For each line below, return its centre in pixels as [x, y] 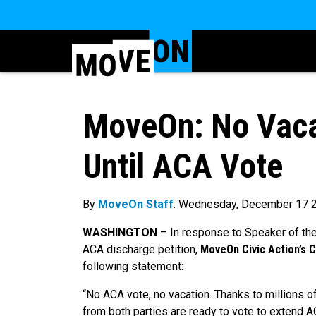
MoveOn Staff [136, 205]
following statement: [134, 267]
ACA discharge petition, [141, 250]
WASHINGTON [120, 233]
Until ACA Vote [183, 166]
